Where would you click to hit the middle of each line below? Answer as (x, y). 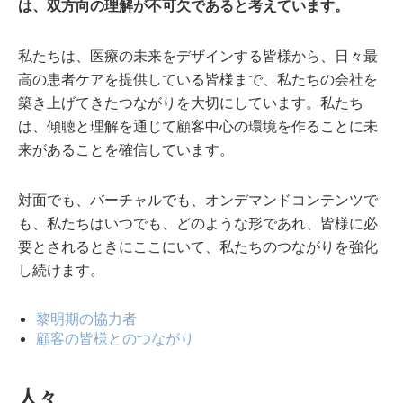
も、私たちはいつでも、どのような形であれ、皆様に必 (198, 223)
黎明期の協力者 (86, 318)
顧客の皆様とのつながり (115, 338)
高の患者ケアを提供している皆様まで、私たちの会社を (198, 79)
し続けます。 (61, 269)
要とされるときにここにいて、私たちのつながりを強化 (198, 246)
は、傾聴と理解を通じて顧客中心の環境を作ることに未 (198, 125)
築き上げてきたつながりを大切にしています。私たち (191, 102)
